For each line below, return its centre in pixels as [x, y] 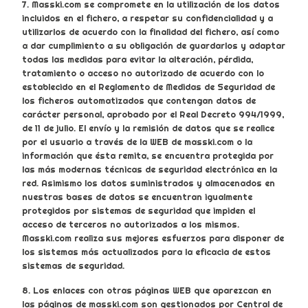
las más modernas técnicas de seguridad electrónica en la [150, 169]
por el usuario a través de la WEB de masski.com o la [137, 142]
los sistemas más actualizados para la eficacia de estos [146, 252]
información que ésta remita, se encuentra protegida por [148, 156]
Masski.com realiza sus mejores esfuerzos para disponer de [153, 238]
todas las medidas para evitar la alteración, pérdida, [137, 59]
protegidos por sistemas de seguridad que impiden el [139, 211]
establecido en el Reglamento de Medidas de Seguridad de [148, 87]
